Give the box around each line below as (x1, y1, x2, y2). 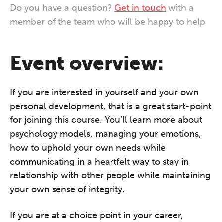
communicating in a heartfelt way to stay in (10, 156, 189, 167)
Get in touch (114, 2, 166, 13)
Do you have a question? (10, 2, 114, 13)
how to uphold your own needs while (10, 142, 166, 153)
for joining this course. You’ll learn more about (10, 114, 202, 125)
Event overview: (10, 51, 164, 75)
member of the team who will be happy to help (10, 16, 205, 27)
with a (166, 2, 194, 13)
